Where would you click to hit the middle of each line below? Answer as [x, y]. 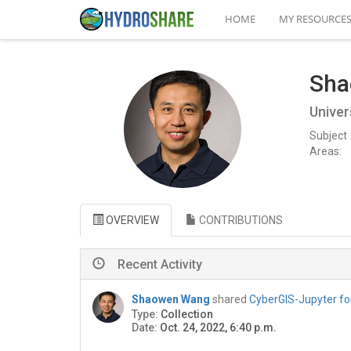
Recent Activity [160, 264]
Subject [328, 135]
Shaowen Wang [171, 299]
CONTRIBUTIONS [240, 220]
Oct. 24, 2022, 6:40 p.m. [218, 327]
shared [231, 299]
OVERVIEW [131, 220]
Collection [187, 314]
